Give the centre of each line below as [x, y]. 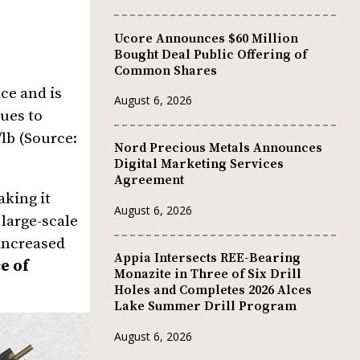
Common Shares [166, 70]
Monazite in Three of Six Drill [208, 274]
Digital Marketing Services [199, 164]
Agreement [149, 180]
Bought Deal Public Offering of [211, 54]
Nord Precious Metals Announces [218, 148]
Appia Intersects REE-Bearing [207, 258]
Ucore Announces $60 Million [206, 38]
